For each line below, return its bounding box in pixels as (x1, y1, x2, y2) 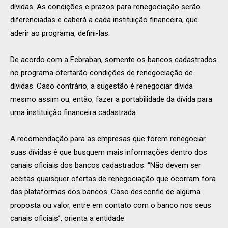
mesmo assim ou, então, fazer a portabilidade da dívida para (10, 95, 212, 104)
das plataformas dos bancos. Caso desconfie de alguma (10, 187, 201, 197)
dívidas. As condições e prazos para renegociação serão (10, 2, 201, 12)
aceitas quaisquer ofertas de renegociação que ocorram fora (10, 174, 216, 184)
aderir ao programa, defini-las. (10, 28, 110, 38)
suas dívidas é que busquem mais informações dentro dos (10, 148, 207, 157)
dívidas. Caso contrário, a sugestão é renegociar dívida (10, 81, 193, 91)
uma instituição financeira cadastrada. (10, 108, 137, 118)
